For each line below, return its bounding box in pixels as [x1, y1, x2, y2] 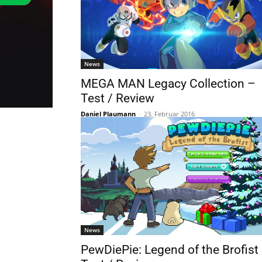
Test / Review [81, 91, 154, 106]
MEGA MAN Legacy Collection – [81, 77, 256, 91]
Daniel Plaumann [81, 109, 136, 119]
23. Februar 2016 [144, 109, 195, 119]
